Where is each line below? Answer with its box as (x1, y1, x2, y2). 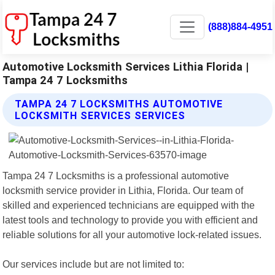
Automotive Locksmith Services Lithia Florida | (2, 60, 249, 73)
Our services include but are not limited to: (2, 258, 185, 269)
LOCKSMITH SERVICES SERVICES (15, 109, 186, 122)
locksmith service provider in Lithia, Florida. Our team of (2, 184, 244, 196)
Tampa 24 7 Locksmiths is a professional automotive (2, 169, 230, 181)
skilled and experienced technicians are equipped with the (2, 199, 255, 211)
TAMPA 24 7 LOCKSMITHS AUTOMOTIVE (15, 98, 223, 110)
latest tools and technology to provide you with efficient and (2, 214, 258, 225)
